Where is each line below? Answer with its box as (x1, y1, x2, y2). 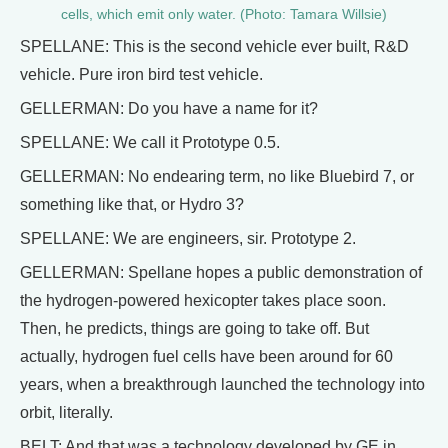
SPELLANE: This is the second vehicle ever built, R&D (20, 37, 409, 55)
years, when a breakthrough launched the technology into (20, 375, 425, 393)
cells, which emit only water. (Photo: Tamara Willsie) (61, 6, 387, 22)
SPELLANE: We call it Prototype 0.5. (20, 133, 280, 151)
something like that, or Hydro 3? (20, 195, 244, 213)
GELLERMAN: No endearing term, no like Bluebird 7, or (20, 167, 414, 185)
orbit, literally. (20, 403, 113, 421)
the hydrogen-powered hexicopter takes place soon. (20, 291, 386, 309)
